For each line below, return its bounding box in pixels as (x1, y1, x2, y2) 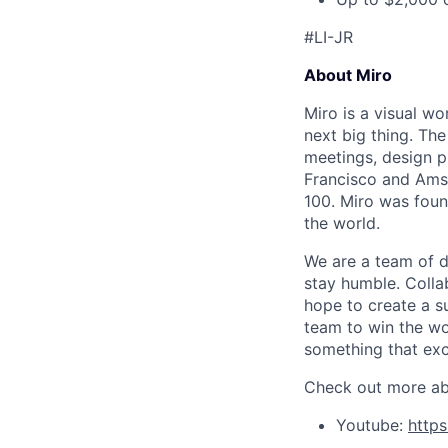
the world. (304, 213, 380, 233)
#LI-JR (304, 27, 353, 47)
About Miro (304, 65, 392, 85)
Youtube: (336, 415, 408, 435)
